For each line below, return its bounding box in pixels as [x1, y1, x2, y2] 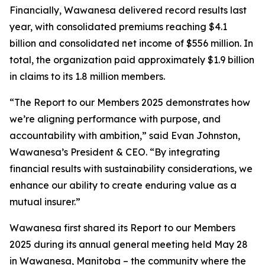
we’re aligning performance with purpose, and [9, 113, 221, 125]
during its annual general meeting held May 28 [31, 238, 248, 250]
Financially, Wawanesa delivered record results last [9, 4, 247, 16]
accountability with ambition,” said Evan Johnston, [9, 130, 240, 141]
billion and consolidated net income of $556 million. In [9, 37, 253, 49]
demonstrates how [163, 96, 250, 108]
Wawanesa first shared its [9, 222, 130, 234]
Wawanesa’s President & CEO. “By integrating [9, 146, 220, 158]
